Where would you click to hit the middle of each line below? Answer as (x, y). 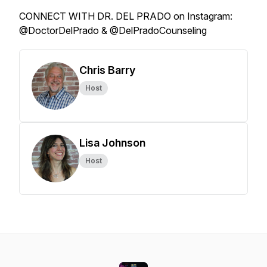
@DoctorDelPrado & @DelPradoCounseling (113, 30)
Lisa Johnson (112, 143)
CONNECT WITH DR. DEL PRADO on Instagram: (126, 16)
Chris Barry (107, 70)
